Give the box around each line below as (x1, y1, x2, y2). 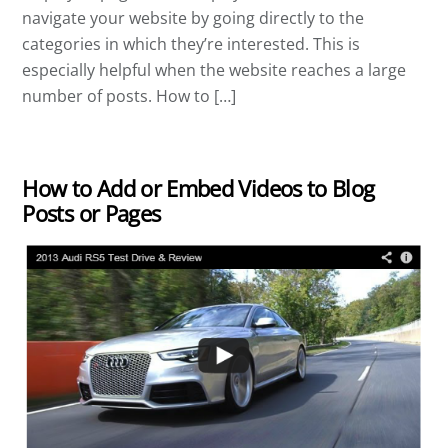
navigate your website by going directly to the (22, 7, 365, 30)
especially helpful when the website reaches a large (22, 59, 407, 82)
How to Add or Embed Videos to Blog (22, 173, 375, 203)
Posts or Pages (22, 198, 161, 228)
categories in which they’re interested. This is (22, 33, 361, 56)
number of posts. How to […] (22, 85, 237, 108)
